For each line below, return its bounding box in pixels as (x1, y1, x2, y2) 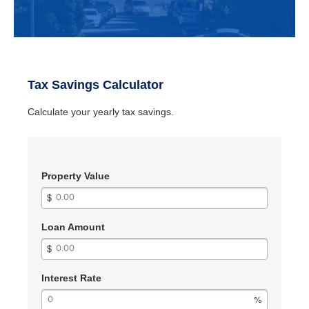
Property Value (41, 170, 110, 181)
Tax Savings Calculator (28, 78, 164, 92)
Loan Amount (41, 221, 106, 232)
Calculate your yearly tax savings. (28, 106, 175, 117)
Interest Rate (41, 272, 102, 283)
